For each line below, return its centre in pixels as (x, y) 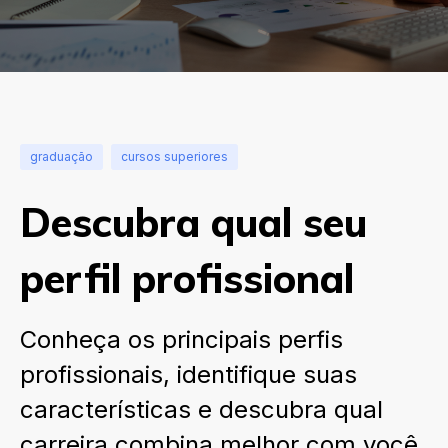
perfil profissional (187, 278)
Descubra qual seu (193, 222)
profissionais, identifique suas (188, 374)
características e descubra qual (201, 409)
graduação (61, 156)
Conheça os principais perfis (181, 339)
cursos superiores (174, 156)
